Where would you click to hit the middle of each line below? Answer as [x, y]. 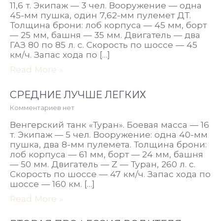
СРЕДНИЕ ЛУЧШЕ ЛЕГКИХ [78, 95]
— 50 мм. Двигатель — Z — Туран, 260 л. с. [103, 164]
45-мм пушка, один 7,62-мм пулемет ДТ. [100, 15]
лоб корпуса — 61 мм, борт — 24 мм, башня [107, 154]
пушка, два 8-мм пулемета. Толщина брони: [108, 144]
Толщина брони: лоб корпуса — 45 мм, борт [108, 25]
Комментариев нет [42, 108]
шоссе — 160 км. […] [52, 184]
